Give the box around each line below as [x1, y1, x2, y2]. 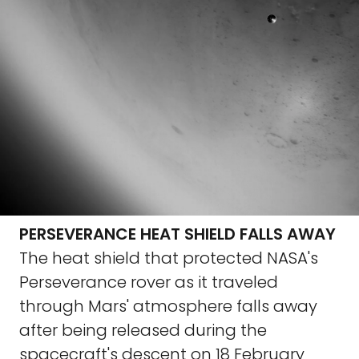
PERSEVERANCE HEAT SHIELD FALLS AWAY [19, 223, 336, 245]
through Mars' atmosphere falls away [19, 295, 317, 317]
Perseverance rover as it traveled [19, 271, 278, 293]
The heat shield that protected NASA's [19, 247, 318, 269]
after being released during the [19, 319, 267, 341]
